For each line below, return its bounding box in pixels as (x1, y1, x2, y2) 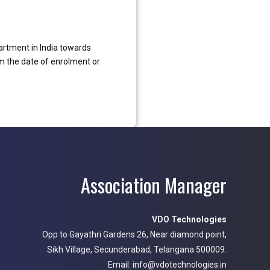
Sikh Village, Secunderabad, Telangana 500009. (47, 245, 227, 255)
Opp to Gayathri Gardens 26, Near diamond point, (42, 230, 227, 240)
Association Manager (81, 171, 227, 199)
